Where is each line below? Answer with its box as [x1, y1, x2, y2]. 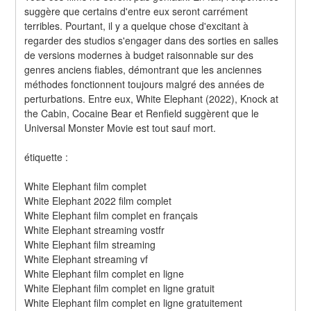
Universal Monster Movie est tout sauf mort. [24, 120, 217, 135]
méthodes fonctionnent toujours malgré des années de [24, 76, 265, 91]
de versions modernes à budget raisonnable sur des [24, 47, 254, 62]
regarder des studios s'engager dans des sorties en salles [24, 33, 279, 47]
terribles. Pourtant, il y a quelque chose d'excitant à [24, 18, 249, 33]
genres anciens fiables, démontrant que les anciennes [24, 62, 262, 76]
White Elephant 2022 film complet [24, 193, 172, 208]
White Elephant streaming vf [24, 251, 149, 266]
